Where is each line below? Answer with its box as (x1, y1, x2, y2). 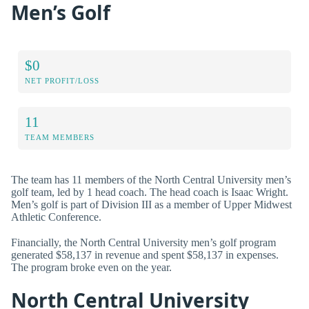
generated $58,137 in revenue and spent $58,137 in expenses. (11, 248, 279, 261)
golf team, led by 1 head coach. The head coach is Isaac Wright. (11, 186, 288, 198)
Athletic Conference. (11, 210, 101, 223)
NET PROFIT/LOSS (25, 76, 99, 85)
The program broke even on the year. (11, 261, 172, 273)
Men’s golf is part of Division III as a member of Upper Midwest (11, 198, 292, 210)
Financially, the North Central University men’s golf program (11, 236, 276, 248)
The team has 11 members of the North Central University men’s (11, 173, 291, 186)
